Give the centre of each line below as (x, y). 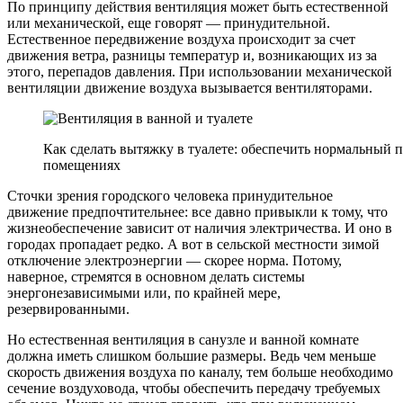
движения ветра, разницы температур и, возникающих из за (192, 55)
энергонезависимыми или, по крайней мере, (144, 292)
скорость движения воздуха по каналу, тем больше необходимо (200, 372)
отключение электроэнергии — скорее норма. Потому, (175, 260)
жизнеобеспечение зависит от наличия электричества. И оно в (200, 228)
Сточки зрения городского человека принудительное (170, 195)
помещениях (82, 165)
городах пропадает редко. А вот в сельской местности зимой (193, 244)
